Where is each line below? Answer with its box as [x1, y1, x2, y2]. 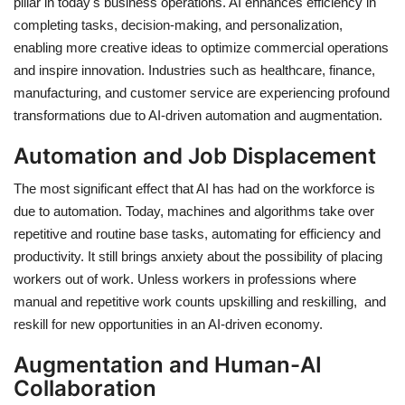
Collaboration [14, 375, 156, 402]
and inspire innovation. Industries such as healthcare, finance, [14, 62, 375, 79]
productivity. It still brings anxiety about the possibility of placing [14, 249, 382, 265]
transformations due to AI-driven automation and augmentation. [14, 108, 382, 124]
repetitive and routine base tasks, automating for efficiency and [14, 226, 381, 242]
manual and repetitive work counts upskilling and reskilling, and [14, 294, 386, 310]
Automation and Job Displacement [14, 143, 376, 170]
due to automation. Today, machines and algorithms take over [14, 203, 374, 220]
